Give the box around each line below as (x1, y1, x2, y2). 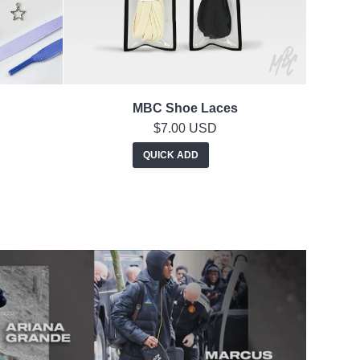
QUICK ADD (142, 149, 198, 162)
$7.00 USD (153, 121, 217, 136)
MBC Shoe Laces (132, 101, 238, 116)
